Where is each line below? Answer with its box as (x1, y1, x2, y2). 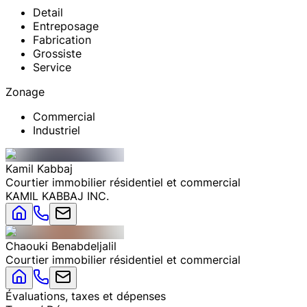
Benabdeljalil (51, 238, 116, 253)
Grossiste (33, 46, 82, 60)
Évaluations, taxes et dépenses (5, 288, 166, 303)
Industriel (33, 123, 80, 137)
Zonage (5, 84, 45, 99)
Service (33, 60, 71, 74)
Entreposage (33, 19, 99, 33)
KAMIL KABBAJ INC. (5, 188, 109, 203)
